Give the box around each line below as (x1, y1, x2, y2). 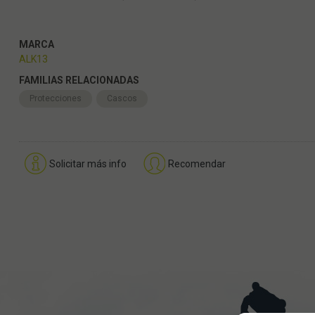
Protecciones (29, 93, 82, 103)
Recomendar (167, 157, 226, 169)
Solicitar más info (49, 157, 127, 169)
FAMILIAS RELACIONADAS (18, 74, 139, 86)
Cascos (106, 93, 137, 103)
